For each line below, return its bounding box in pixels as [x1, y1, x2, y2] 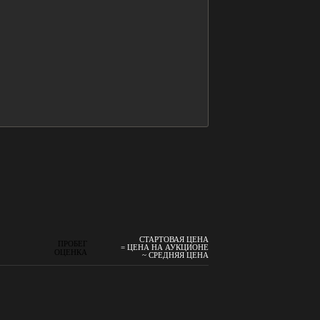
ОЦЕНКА [54, 247, 88, 256]
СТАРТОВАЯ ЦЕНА [139, 235, 209, 244]
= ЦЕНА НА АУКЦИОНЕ [121, 243, 209, 252]
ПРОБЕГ [58, 239, 88, 248]
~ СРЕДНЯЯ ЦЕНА [142, 251, 209, 260]
